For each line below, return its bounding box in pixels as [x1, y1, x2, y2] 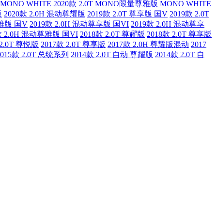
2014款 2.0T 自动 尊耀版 [71, 50, 153, 59]
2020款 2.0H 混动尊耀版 [4, 10, 85, 18]
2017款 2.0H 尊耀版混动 [108, 40, 189, 49]
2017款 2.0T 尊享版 [41, 40, 106, 49]
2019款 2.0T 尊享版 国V [87, 10, 168, 18]
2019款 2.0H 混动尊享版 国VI [30, 20, 129, 29]
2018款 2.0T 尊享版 [147, 30, 212, 39]
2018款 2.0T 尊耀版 [80, 30, 145, 39]
